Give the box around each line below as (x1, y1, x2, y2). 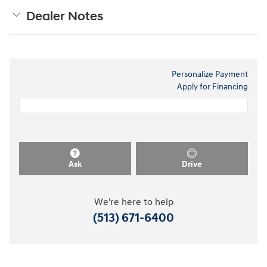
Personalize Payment (172, 69, 248, 80)
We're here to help (94, 196, 173, 208)
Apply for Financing (177, 82, 248, 92)
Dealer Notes (26, 9, 103, 25)
